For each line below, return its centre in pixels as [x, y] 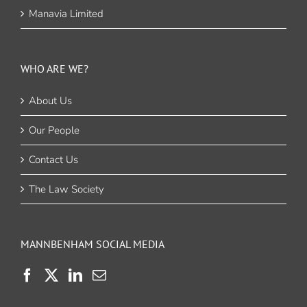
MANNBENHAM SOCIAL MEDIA [93, 244]
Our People [54, 131]
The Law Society [66, 189]
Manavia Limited [66, 14]
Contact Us [53, 160]
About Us [50, 101]
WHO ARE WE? [54, 69]
